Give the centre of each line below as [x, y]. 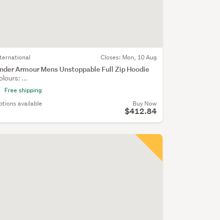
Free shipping [23, 90]
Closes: [111, 57]
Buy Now [144, 104]
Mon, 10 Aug [139, 57]
